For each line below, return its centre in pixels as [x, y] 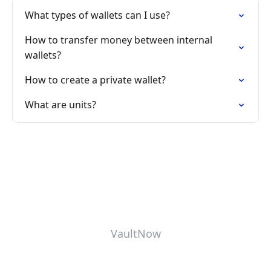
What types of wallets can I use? [97, 15]
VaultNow [135, 233]
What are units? [60, 105]
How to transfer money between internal [119, 40]
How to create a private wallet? [95, 80]
